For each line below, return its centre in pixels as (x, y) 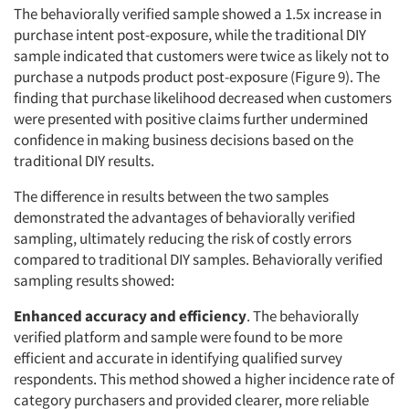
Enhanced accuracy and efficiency (130, 316)
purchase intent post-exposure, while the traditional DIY (190, 35)
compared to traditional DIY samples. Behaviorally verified (198, 260)
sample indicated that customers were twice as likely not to (201, 56)
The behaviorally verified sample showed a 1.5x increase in (198, 14)
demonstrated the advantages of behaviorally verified (184, 218)
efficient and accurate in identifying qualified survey (178, 358)
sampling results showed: (94, 281)
